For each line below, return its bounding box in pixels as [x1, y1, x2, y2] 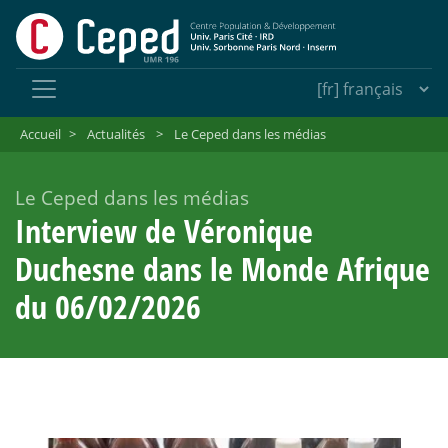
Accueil [19, 125, 61, 144]
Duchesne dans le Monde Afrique [15, 247, 430, 291]
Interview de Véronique [15, 209, 313, 253]
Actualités [86, 125, 145, 144]
